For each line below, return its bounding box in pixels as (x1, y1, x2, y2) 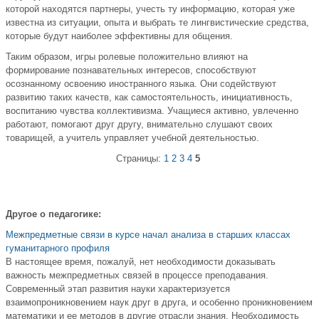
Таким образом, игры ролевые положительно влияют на (6, 51, 248, 63)
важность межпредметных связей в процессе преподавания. (6, 270, 268, 281)
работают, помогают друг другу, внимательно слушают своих (6, 119, 273, 130)
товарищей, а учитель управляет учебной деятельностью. (6, 132, 259, 144)
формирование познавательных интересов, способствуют (6, 65, 256, 76)
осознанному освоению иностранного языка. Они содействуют (6, 78, 276, 90)
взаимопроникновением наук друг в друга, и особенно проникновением (6, 297, 313, 308)
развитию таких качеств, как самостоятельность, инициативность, (6, 92, 293, 103)
